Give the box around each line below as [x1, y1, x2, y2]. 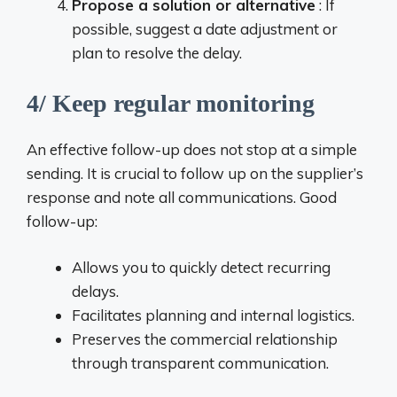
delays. [72, 282, 119, 300]
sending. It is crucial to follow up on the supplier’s [27, 163, 363, 183]
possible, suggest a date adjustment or [72, 19, 338, 38]
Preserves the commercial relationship [72, 330, 338, 348]
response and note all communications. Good [27, 187, 337, 206]
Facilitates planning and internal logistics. [72, 306, 354, 324]
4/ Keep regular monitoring [27, 89, 315, 117]
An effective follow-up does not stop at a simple [27, 139, 357, 159]
